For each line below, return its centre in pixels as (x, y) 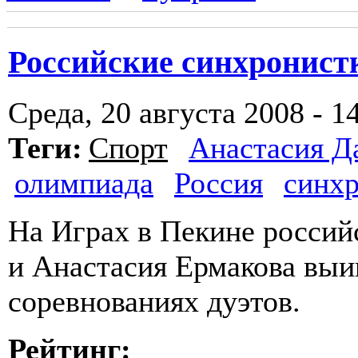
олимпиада (84, 183)
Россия (219, 183)
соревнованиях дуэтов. (154, 302)
